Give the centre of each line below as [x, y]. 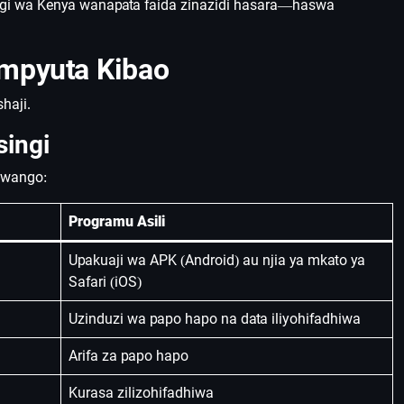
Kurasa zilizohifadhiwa [141, 393]
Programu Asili [117, 221]
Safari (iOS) [105, 282]
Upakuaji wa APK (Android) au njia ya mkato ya [217, 260]
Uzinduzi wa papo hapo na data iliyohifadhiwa [215, 319]
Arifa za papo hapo [129, 356]
